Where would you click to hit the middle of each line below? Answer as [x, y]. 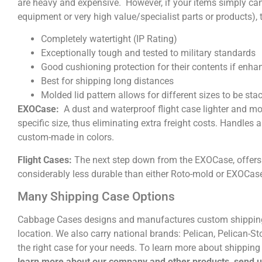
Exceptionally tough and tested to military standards [148, 53]
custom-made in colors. [66, 137]
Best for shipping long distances [107, 81]
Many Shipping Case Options [96, 197]
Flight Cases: [45, 160]
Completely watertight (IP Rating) [109, 39]
